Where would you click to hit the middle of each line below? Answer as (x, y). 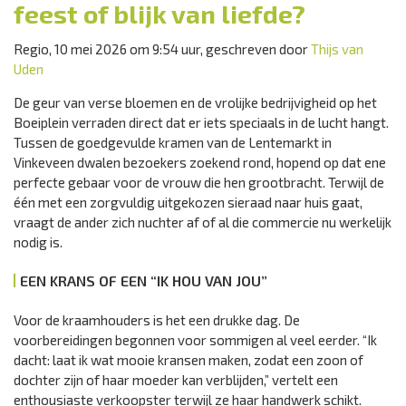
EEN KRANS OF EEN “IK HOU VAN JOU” (144, 280)
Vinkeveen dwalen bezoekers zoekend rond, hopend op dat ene (200, 162)
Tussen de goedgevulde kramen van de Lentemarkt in (173, 142)
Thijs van (337, 49)
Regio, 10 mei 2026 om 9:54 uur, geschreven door (162, 49)
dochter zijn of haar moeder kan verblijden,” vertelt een (176, 380)
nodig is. (38, 242)
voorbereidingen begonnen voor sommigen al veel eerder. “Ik (195, 340)
